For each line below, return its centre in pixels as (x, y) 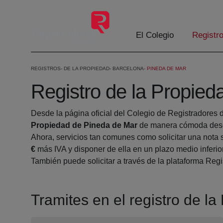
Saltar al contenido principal (53, 9)
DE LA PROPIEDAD (87, 69)
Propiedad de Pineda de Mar (84, 125)
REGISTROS (46, 69)
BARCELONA (128, 69)
